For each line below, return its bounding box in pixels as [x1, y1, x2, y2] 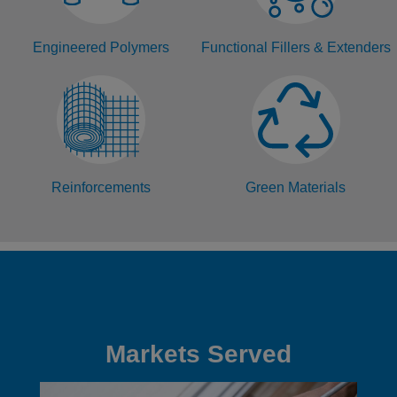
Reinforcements [51, 180, 152, 195]
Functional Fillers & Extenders [200, 40, 391, 55]
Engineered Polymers [33, 40, 170, 55]
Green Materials [245, 180, 346, 195]
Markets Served [105, 340, 292, 368]
